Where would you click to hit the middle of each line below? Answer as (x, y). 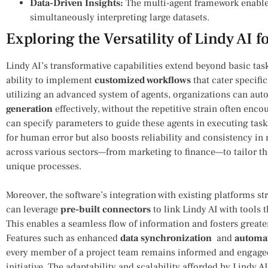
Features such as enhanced (63, 238)
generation (29, 109)
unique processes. (44, 166)
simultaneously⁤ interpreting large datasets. (120, 17)
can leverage (33, 209)
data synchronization (166, 238)
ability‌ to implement (50, 80)
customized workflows (143, 80)
